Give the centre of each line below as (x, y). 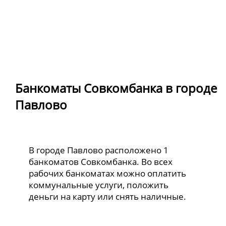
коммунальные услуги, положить (99, 185)
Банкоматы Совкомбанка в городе (116, 88)
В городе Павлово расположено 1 (99, 150)
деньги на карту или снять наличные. (108, 197)
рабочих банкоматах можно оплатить (108, 174)
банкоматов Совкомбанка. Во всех (101, 162)
